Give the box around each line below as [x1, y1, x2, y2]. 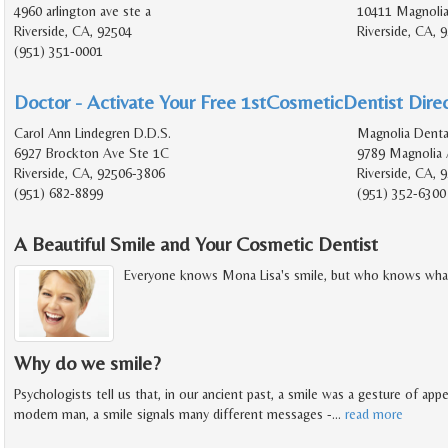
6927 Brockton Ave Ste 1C [14, 144, 169, 161]
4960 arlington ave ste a [14, 2, 151, 19]
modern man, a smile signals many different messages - [14, 406, 332, 423]
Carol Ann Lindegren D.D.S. [14, 124, 171, 141]
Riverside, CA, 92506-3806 [14, 164, 165, 181]
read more [345, 406, 403, 423]
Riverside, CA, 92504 [14, 22, 132, 39]
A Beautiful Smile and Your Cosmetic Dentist [14, 231, 378, 255]
